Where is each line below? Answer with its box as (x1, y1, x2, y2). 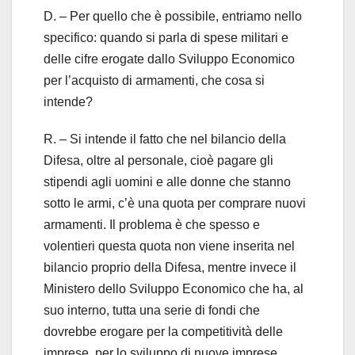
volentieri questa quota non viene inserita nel (44, 239, 295, 253)
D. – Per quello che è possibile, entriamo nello (44, 9, 302, 23)
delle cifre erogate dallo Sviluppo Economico (44, 52, 295, 66)
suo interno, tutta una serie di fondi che (44, 303, 260, 317)
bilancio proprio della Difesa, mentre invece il (44, 260, 296, 274)
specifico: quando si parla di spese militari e (44, 30, 288, 44)
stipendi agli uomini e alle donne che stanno (44, 174, 291, 189)
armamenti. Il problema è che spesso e (44, 217, 260, 231)
